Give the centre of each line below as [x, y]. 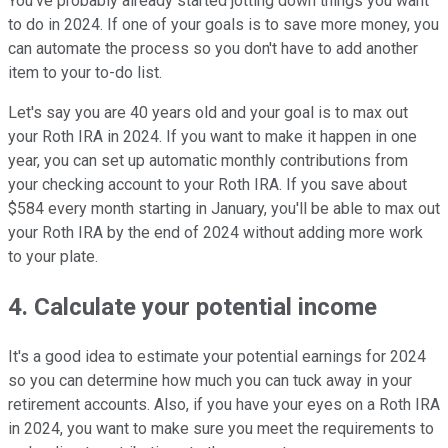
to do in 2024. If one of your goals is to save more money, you [223, 25]
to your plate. [53, 257]
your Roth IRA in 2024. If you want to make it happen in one [212, 137]
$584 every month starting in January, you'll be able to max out [224, 209]
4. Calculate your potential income [192, 306]
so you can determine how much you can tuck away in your [210, 380]
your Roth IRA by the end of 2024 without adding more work [215, 233]
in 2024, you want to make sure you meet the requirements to [221, 428]
